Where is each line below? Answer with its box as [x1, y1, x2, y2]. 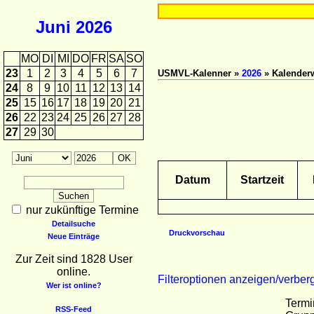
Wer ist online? [46, 280, 102, 289]
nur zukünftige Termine [22, 203, 139, 216]
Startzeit [240, 173, 284, 186]
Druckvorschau [169, 228, 225, 237]
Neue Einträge [48, 231, 100, 240]
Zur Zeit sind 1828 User [15, 252, 132, 265]
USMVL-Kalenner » [158, 68, 242, 78]
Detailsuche [52, 219, 95, 228]
